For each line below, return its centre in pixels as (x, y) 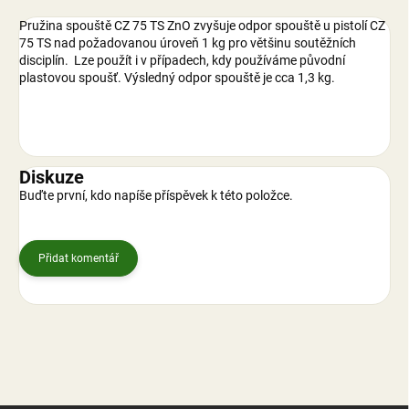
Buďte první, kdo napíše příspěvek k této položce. (156, 196)
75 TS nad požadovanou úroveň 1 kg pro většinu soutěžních (188, 43)
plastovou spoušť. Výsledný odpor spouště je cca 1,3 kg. (177, 78)
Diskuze (52, 178)
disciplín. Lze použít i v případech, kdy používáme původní (182, 61)
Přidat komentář (79, 259)
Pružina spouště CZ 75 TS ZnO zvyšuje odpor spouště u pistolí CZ (202, 26)
